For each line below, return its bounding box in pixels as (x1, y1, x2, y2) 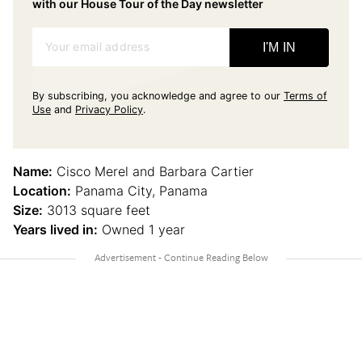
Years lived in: (13, 221, 98, 238)
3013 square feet (43, 202, 150, 218)
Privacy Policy (75, 103, 143, 116)
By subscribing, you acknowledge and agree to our (32, 90, 280, 102)
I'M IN (262, 40, 297, 54)
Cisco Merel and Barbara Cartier (53, 163, 254, 179)
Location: (13, 183, 71, 199)
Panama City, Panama (71, 183, 208, 199)
